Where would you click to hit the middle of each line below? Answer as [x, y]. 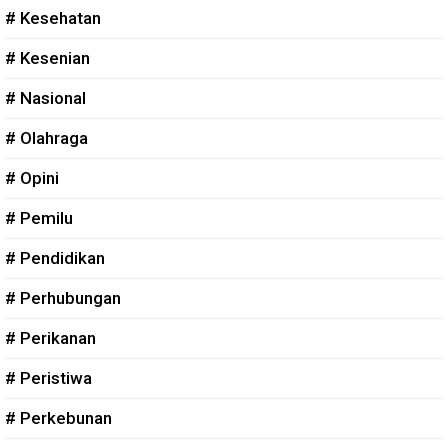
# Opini [32, 177]
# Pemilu [39, 217]
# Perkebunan [58, 417]
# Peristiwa [48, 377]
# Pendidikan [55, 257]
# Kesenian [47, 57]
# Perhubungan [63, 297]
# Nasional [45, 97]
